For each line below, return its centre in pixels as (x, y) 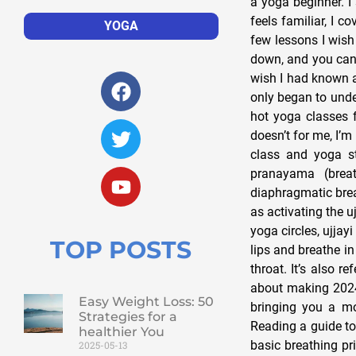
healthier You (121, 332)
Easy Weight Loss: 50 (146, 302)
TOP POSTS (121, 250)
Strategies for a (128, 317)
